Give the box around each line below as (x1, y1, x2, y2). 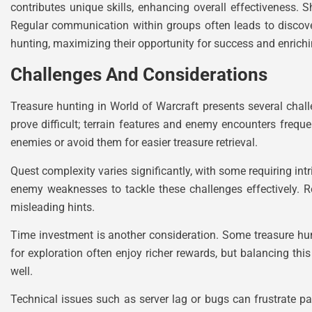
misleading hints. (10, 200, 95, 214)
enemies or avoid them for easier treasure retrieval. (10, 136, 258, 150)
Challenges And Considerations (10, 64, 267, 86)
